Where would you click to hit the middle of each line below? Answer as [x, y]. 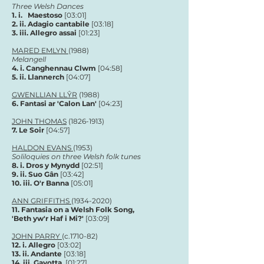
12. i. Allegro [34, 245]
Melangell [29, 59]
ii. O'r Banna [47, 183]
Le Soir [32, 130]
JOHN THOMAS [39, 121]
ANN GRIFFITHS [42, 201]
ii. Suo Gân [39, 174]
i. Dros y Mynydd [51, 165]
